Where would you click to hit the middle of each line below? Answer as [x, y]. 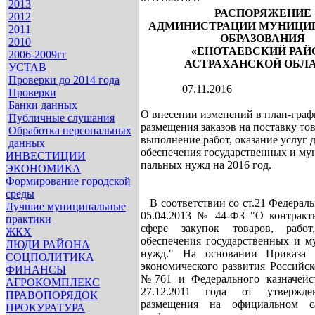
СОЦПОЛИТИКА [50, 257]
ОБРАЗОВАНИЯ [263, 38]
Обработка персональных [70, 130]
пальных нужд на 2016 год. [206, 165]
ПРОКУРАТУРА [45, 308]
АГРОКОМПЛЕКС [53, 282]
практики [28, 219]
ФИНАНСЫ [36, 270]
